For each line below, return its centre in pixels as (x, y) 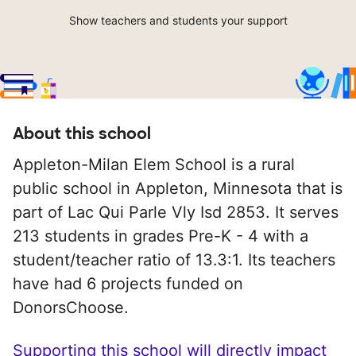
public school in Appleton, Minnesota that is (178, 189)
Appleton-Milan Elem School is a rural (154, 165)
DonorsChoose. (71, 308)
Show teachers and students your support (178, 21)
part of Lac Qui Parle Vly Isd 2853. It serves (176, 213)
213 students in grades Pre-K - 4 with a (161, 236)
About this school (82, 134)
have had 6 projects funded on (128, 284)
